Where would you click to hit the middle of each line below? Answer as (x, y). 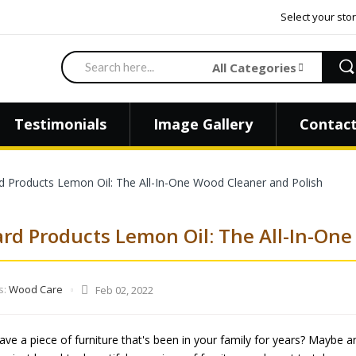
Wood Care (36, 290)
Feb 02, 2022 (124, 290)
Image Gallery (203, 124)
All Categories (254, 67)
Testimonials (60, 124)
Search (83, 59)
